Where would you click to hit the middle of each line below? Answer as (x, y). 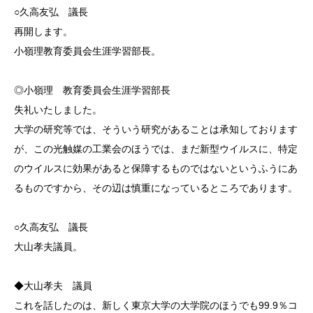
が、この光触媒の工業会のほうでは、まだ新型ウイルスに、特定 (156, 148)
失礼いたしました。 (58, 109)
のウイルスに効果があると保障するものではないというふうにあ (156, 168)
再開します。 (43, 31)
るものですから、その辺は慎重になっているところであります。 (156, 188)
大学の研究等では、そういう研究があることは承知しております (156, 129)
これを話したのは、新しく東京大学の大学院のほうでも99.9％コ (156, 305)
